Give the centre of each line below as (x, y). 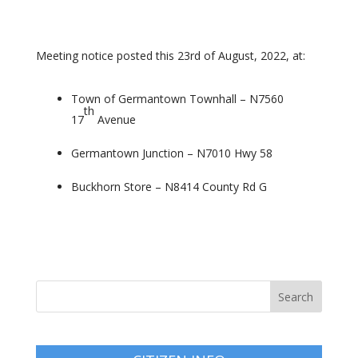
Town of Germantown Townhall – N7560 (177, 99)
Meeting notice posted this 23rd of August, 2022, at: (172, 56)
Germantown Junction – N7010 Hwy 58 (171, 153)
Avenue (116, 119)
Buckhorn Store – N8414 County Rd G (169, 187)
